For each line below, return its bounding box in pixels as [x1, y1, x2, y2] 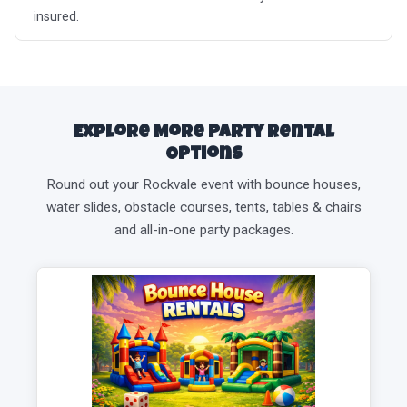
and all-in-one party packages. [114, 222, 293, 239]
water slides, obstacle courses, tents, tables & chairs [45, 199, 362, 216]
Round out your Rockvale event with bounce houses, [46, 176, 361, 194]
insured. [34, 9, 79, 25]
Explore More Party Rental [74, 124, 333, 144]
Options [164, 146, 243, 165]
